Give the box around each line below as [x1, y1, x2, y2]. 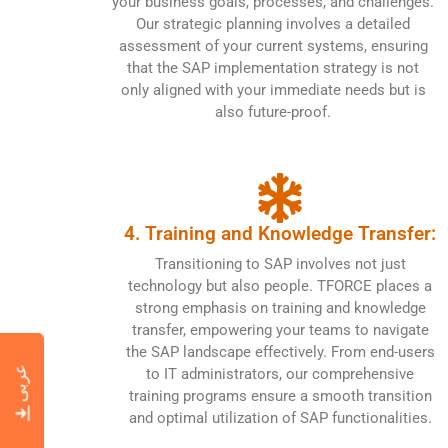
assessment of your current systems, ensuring [118, 36, 428, 55]
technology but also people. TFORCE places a [128, 276, 433, 295]
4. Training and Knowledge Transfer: [124, 221, 437, 245]
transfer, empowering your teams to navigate [131, 320, 429, 339]
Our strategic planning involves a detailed [136, 14, 411, 33]
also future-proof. [215, 102, 332, 121]
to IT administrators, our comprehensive [146, 364, 415, 383]
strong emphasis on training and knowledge [134, 298, 426, 317]
